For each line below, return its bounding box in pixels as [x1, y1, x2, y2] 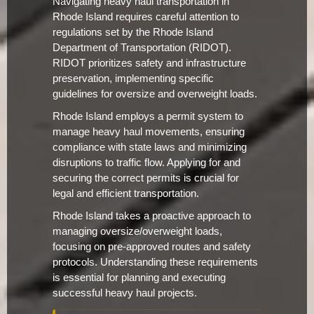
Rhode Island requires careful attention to [53, 11, 239, 23]
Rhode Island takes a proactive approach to [53, 210, 251, 222]
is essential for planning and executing [53, 272, 226, 284]
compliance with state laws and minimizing [53, 142, 247, 153]
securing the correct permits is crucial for [53, 172, 239, 184]
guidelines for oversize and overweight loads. [53, 88, 257, 100]
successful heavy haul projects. [53, 287, 197, 299]
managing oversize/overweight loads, [53, 226, 222, 238]
